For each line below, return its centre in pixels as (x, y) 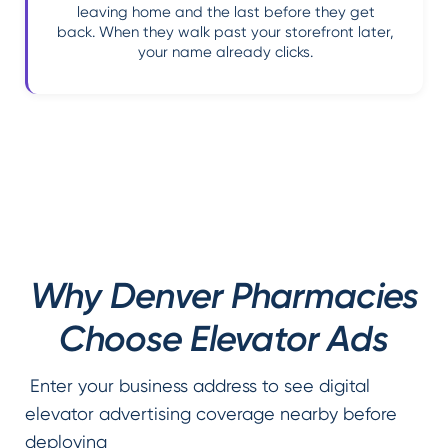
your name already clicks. (225, 51)
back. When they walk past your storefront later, (225, 31)
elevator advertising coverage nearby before (211, 413)
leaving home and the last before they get (225, 11)
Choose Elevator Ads (224, 338)
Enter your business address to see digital (197, 385)
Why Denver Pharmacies (224, 295)
